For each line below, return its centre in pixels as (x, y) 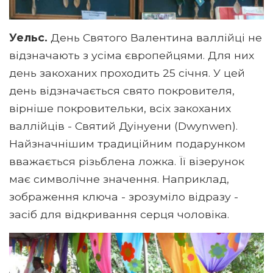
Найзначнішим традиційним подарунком (127, 143)
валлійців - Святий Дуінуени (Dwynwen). (123, 126)
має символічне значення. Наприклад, (119, 179)
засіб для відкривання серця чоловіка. (119, 214)
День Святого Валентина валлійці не (155, 37)
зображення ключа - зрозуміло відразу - (124, 196)
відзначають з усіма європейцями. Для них (132, 55)
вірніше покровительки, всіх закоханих (120, 108)
